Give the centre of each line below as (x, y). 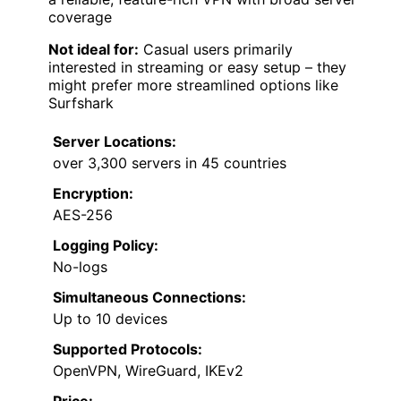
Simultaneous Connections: (149, 298)
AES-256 (83, 215)
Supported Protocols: (128, 350)
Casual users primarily (216, 50)
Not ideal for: (94, 50)
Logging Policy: (106, 246)
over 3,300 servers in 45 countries (170, 163)
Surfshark (81, 103)
